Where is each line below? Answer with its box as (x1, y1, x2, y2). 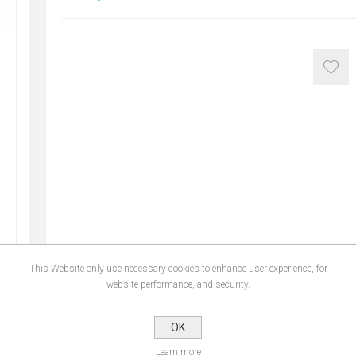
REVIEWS (135, 312, 182, 326)
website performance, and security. (106, 278, 250, 290)
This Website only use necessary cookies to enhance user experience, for (29, 262, 327, 274)
